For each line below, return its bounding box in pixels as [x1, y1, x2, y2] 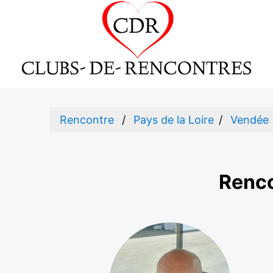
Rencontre [60, 113, 114, 126]
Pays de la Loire [133, 113, 214, 126]
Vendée [230, 113, 269, 126]
